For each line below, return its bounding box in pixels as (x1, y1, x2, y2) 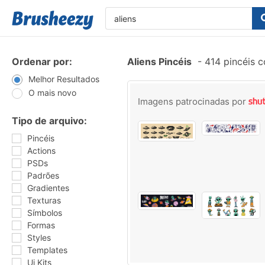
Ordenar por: (12, 56, 72, 67)
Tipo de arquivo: (12, 115, 87, 127)
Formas (27, 220, 55, 230)
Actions (27, 146, 56, 156)
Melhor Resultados (28, 74, 99, 84)
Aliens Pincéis (127, 56, 192, 67)
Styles (27, 232, 51, 243)
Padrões (27, 170, 59, 180)
